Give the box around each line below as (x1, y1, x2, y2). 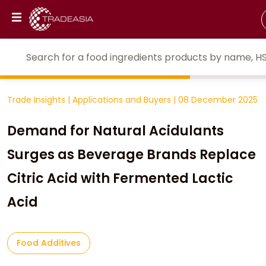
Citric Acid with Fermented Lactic (7, 169, 233, 188)
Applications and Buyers (72, 94, 173, 106)
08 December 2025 (178, 94, 258, 106)
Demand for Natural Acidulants (7, 122, 224, 140)
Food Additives (17, 237, 81, 249)
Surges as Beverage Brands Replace (7, 145, 256, 164)
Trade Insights (7, 94, 68, 106)
